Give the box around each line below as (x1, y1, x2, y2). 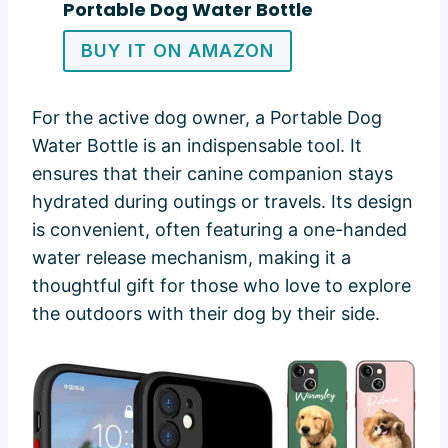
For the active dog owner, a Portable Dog (32, 106, 382, 128)
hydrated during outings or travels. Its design (32, 190, 413, 212)
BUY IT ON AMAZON (80, 39, 274, 61)
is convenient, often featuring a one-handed (32, 218, 407, 240)
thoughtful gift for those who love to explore (32, 274, 411, 296)
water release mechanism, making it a (32, 246, 351, 268)
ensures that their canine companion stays (32, 162, 393, 184)
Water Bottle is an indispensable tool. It (32, 134, 362, 156)
